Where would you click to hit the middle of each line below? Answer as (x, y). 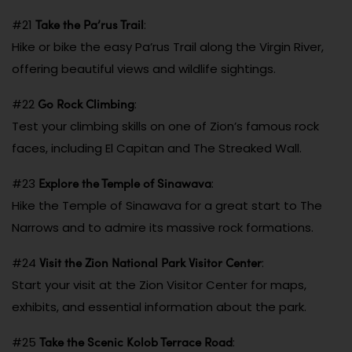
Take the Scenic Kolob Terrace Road (136, 341)
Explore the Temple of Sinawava (125, 183)
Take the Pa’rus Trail (90, 24)
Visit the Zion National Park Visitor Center (150, 262)
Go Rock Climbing (86, 103)
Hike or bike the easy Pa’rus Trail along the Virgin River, (168, 46)
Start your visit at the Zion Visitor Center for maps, (159, 284)
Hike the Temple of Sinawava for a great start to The (167, 205)
